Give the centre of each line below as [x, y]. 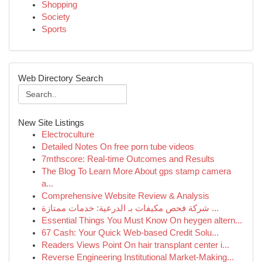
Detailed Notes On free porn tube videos [118, 147]
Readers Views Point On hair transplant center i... [135, 245]
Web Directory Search [61, 78]
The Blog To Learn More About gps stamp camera [136, 171]
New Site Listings [51, 123]
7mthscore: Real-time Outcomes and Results [128, 159]
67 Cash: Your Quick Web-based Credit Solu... [130, 233]
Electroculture [68, 135]
